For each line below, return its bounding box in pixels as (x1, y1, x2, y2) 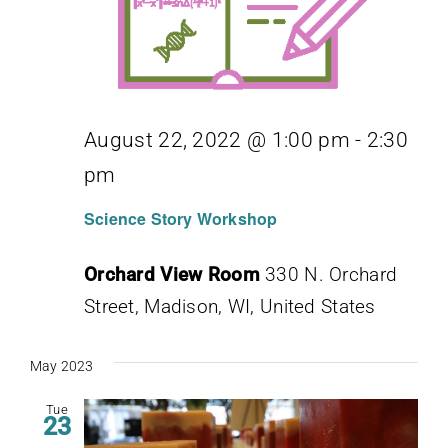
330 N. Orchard (265, 262, 398, 286)
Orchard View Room (84, 262, 266, 286)
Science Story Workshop (84, 206, 278, 230)
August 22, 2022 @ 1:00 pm (84, 127, 350, 152)
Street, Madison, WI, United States (84, 294, 376, 318)
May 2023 (30, 357, 94, 374)
